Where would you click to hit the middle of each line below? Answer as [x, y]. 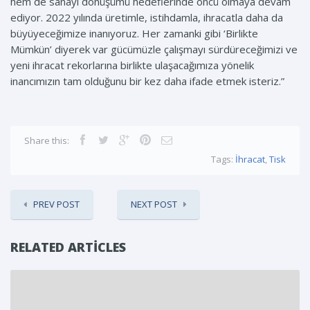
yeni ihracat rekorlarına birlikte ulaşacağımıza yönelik [132, 65]
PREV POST [56, 204]
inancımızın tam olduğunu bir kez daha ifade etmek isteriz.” [147, 81]
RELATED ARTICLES [68, 247]
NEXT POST [154, 204]
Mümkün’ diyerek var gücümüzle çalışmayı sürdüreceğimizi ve [154, 49]
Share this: [47, 141]
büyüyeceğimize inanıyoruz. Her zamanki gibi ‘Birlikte [134, 34]
